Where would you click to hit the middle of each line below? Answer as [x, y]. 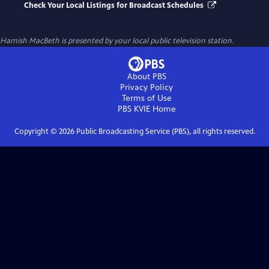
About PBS [147, 77]
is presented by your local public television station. [147, 41]
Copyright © [36, 132]
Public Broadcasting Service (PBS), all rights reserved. [165, 132]
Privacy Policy [147, 88]
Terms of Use [147, 98]
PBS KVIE [134, 109]
